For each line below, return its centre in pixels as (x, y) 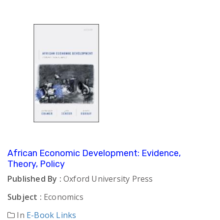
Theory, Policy (36, 164)
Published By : (34, 179)
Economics (62, 197)
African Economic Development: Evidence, (94, 153)
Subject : (25, 197)
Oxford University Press (107, 179)
